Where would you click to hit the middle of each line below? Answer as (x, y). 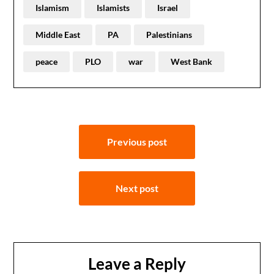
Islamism (53, 8)
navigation (51, 154)
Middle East (58, 35)
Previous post (137, 142)
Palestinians (169, 35)
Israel (168, 8)
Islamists (113, 8)
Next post (137, 188)
